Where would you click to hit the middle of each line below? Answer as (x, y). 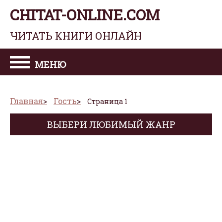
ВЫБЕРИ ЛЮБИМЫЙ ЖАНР (111, 124)
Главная (27, 101)
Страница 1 (107, 101)
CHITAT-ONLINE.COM (85, 15)
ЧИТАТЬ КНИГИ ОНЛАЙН (76, 36)
